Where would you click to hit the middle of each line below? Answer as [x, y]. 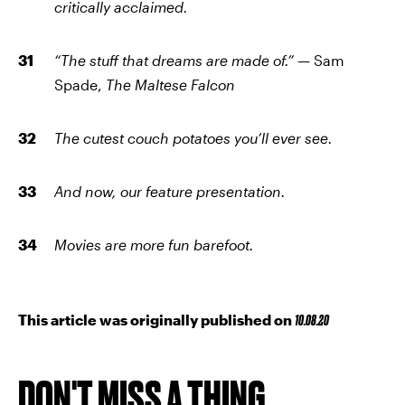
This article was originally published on [156, 319]
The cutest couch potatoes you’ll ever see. [193, 137]
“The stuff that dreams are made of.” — [184, 60]
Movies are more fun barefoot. [154, 244]
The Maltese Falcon [170, 84]
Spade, [80, 84]
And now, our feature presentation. [170, 191]
